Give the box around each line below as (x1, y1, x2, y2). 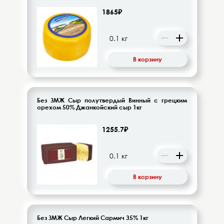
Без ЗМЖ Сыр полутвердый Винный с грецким (37, 96, 187, 104)
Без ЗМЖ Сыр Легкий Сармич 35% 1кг (37, 213, 148, 221)
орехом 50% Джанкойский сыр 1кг (37, 103, 142, 111)
